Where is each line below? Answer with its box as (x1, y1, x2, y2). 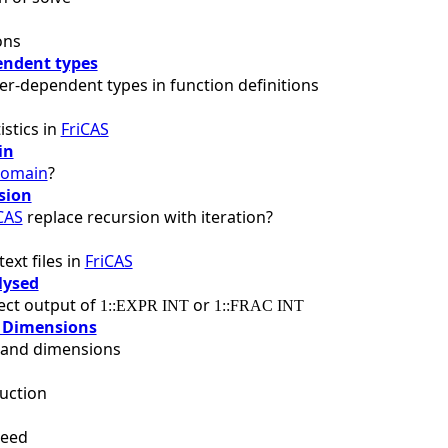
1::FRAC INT (213, 296, 304, 314)
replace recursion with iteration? (22, 205, 273, 228)
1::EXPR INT (99, 296, 189, 314)
